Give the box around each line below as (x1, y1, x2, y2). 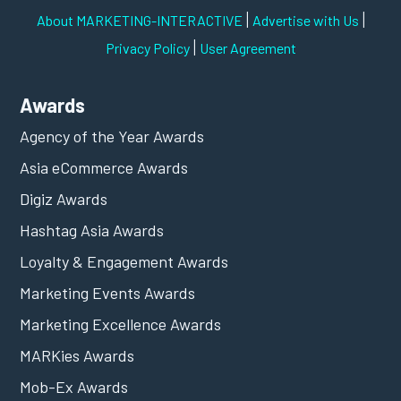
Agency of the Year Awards (20, 125, 205, 146)
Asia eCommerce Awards (20, 157, 189, 177)
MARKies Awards (20, 345, 135, 365)
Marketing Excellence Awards (20, 313, 222, 334)
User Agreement (199, 38, 296, 56)
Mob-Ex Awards (20, 376, 129, 397)
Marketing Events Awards (20, 282, 196, 303)
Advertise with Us (252, 11, 359, 29)
